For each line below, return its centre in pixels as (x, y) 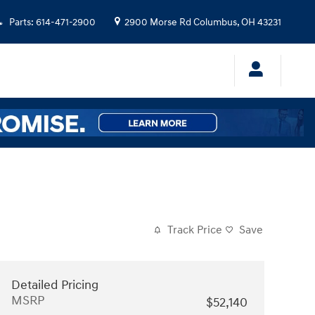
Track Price (195, 230)
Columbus (215, 22)
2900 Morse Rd (158, 22)
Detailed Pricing (55, 285)
